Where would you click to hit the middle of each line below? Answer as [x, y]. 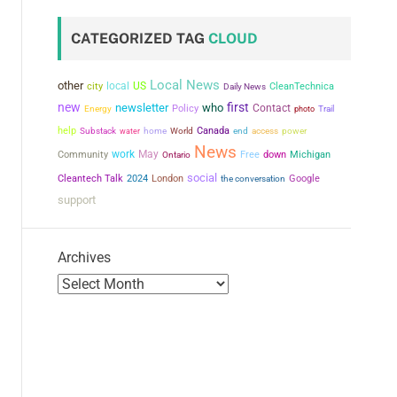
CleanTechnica [302, 86]
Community [83, 155]
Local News [185, 85]
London [167, 179]
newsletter [142, 108]
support [77, 200]
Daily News [245, 86]
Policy [185, 109]
